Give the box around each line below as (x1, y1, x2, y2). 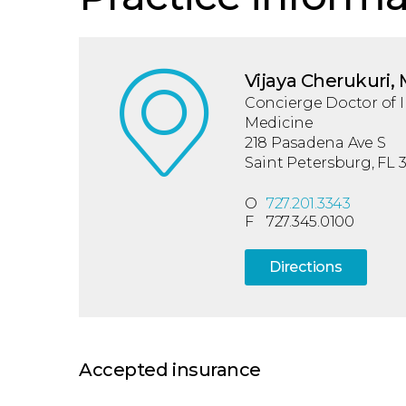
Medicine (244, 114, 314, 131)
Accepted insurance (79, 359, 261, 381)
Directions (269, 258, 343, 275)
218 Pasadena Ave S (244, 134, 386, 151)
